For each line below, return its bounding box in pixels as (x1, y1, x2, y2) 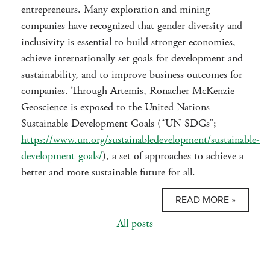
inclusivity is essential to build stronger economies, (21, 35, 236, 49)
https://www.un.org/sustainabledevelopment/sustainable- (21, 133, 260, 146)
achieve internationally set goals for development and (21, 51, 243, 65)
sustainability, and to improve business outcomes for (21, 67, 242, 81)
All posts (117, 216, 153, 230)
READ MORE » (175, 194, 236, 206)
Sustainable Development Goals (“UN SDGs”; (21, 116, 216, 130)
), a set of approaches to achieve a (102, 149, 243, 163)
